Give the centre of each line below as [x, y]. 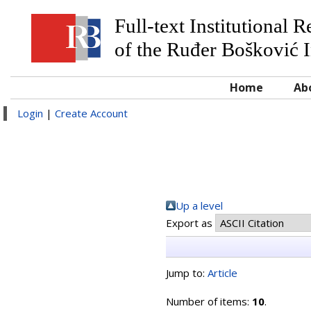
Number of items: [209, 301]
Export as [191, 223]
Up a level [199, 205]
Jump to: [187, 273]
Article [222, 273]
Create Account [91, 113]
